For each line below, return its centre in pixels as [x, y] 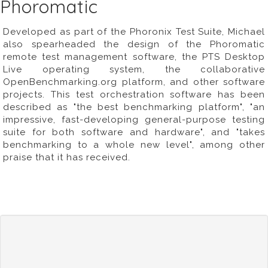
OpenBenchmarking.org [60, 82]
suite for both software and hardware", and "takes [134, 132]
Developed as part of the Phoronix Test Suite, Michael [134, 32]
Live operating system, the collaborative [134, 69]
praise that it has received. [67, 157]
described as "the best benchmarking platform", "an [134, 107]
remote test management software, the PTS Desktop [134, 57]
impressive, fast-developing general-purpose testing [134, 120]
